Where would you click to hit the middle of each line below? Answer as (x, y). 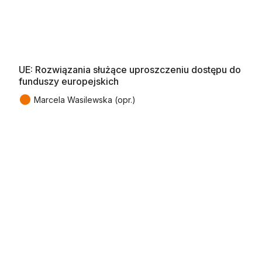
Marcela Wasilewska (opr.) (85, 99)
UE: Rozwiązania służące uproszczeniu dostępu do (130, 69)
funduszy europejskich (69, 81)
